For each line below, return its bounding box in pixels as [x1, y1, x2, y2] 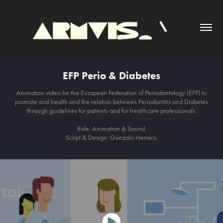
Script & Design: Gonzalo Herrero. [65, 133, 158, 142]
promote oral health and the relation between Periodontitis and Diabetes [15, 98, 208, 106]
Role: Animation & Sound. [77, 124, 146, 133]
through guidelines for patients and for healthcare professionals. [26, 107, 197, 115]
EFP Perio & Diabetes [63, 69, 160, 82]
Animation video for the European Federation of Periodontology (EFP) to [16, 89, 207, 97]
